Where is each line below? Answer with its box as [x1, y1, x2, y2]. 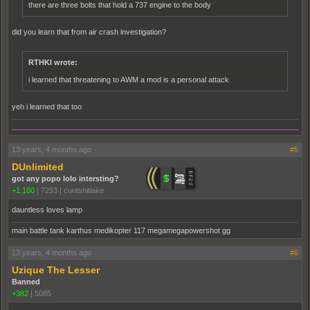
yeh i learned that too [12, 102, 82, 111]
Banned [12, 277, 40, 286]
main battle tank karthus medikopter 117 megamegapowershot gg [12, 226, 230, 235]
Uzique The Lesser [12, 264, 100, 275]
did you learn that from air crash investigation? [12, 27, 166, 36]
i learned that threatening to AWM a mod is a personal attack [28, 75, 229, 84]
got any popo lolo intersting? [12, 174, 119, 183]
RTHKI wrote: [28, 57, 77, 66]
